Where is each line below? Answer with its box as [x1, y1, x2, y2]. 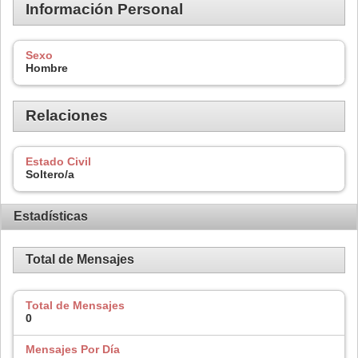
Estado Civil [26, 155, 91, 169]
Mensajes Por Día [26, 343, 120, 356]
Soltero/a [26, 168, 74, 181]
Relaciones [26, 107, 108, 125]
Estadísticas [14, 209, 88, 224]
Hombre [26, 62, 68, 75]
